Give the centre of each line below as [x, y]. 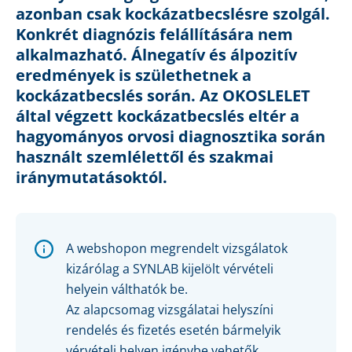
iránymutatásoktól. [93, 178]
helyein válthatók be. [127, 290]
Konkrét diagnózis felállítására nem [154, 35]
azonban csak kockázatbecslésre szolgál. [173, 14]
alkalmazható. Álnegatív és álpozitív [156, 55]
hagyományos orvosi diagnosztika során [170, 137]
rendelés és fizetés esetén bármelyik [173, 330]
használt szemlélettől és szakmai [145, 157]
